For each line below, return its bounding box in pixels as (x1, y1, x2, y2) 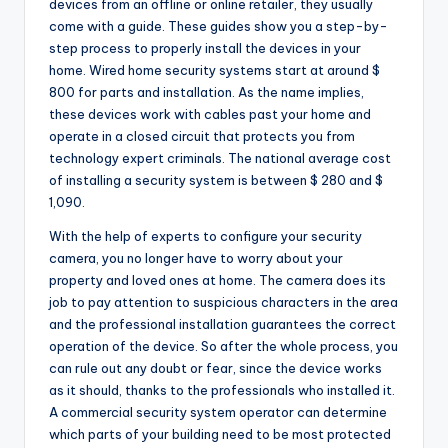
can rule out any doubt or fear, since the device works (49, 360, 382, 377)
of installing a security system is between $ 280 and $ (49, 172, 383, 189)
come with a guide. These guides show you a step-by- (49, 18, 388, 35)
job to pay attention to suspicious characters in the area (49, 294, 398, 311)
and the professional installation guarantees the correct (49, 316, 396, 333)
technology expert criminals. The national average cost (49, 150, 391, 167)
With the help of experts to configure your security (49, 228, 362, 245)
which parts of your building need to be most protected (49, 426, 391, 443)
